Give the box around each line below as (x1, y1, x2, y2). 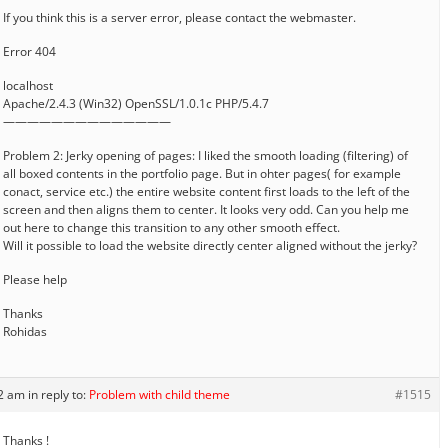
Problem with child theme (89, 385, 230, 403)
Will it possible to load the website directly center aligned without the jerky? (3, 236, 417, 254)
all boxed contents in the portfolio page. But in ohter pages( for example (3, 164, 401, 182)
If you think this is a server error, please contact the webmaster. (3, 8, 356, 26)
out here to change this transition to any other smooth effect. (3, 218, 340, 236)
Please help (3, 270, 67, 288)
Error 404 (3, 42, 56, 60)
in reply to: (28, 385, 89, 403)
